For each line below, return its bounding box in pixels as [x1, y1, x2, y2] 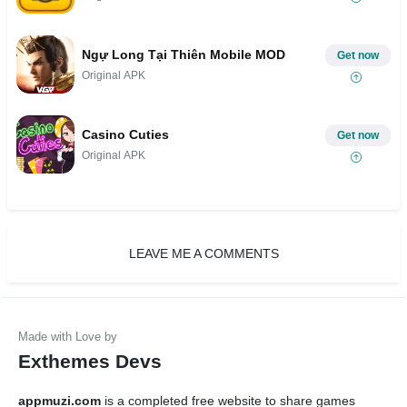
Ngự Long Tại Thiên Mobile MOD [82, 46, 285, 62]
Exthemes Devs [18, 351, 162, 372]
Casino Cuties [82, 126, 169, 142]
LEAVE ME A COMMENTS [128, 246, 279, 262]
